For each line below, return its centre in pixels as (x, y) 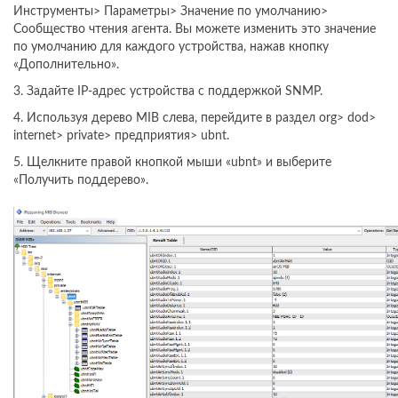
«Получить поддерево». (81, 180)
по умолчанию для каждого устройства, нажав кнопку (171, 47)
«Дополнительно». (66, 64)
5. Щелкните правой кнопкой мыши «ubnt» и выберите (172, 162)
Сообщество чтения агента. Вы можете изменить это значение (195, 29)
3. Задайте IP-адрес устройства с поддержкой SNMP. (168, 91)
